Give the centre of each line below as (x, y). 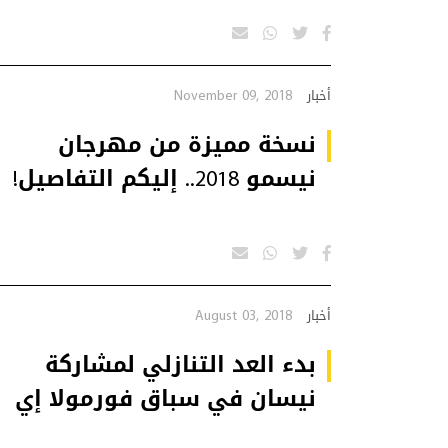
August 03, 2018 (243, 315)
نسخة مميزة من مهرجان (187, 144)
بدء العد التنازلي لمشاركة (180, 364)
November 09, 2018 (233, 95)
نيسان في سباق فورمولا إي (165, 398)
